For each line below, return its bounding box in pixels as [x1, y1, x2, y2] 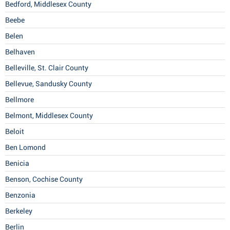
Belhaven [5, 48, 35, 56]
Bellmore [5, 95, 34, 104]
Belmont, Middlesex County [5, 111, 93, 120]
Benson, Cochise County [5, 175, 83, 184]
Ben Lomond [5, 143, 46, 152]
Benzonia [5, 191, 35, 200]
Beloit [5, 127, 24, 136]
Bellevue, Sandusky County [5, 80, 92, 88]
